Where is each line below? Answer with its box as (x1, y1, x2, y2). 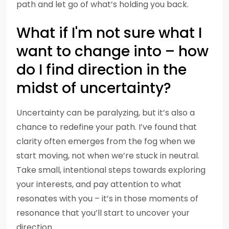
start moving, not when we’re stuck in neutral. (16, 150, 199, 162)
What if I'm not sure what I (16, 23, 202, 43)
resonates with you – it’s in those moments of (16, 193, 198, 204)
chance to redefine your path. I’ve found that (16, 121, 197, 133)
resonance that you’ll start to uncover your (16, 207, 190, 219)
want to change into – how (16, 41, 209, 61)
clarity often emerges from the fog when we (16, 135, 195, 147)
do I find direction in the (16, 60, 187, 80)
